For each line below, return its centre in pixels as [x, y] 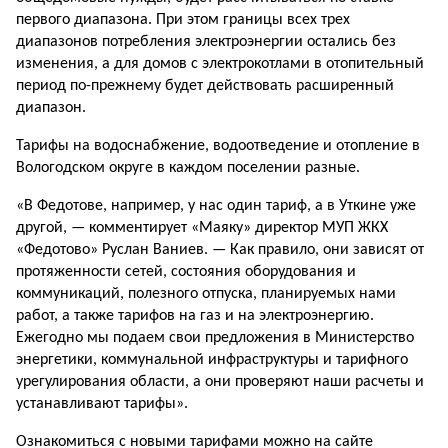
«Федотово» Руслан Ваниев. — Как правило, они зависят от [220, 250]
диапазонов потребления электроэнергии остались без [206, 42]
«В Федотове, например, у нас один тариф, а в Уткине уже [216, 206]
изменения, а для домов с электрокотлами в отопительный [220, 64]
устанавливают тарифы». [102, 404]
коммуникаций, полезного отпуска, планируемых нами [206, 294]
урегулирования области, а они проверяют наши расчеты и [220, 382]
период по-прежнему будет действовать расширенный [205, 86]
